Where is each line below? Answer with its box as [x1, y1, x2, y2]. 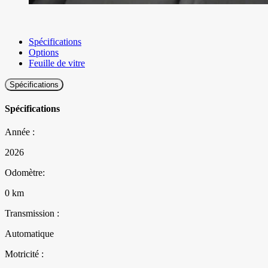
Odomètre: [5, 167, 45, 178]
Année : [5, 127, 35, 138]
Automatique [5, 229, 54, 239]
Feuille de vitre [29, 57, 85, 68]
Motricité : [5, 249, 44, 260]
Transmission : [5, 208, 59, 219]
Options [29, 47, 59, 57]
